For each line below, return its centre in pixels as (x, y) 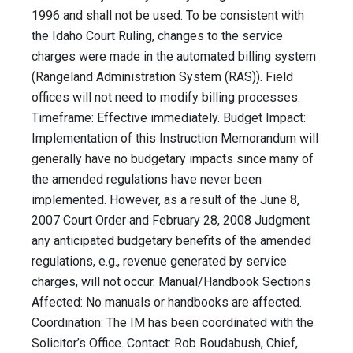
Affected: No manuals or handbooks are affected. (167, 303)
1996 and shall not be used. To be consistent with (168, 16)
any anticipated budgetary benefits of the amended (171, 241)
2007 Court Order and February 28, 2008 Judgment (171, 221)
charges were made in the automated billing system (174, 57)
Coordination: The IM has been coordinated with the (173, 323)
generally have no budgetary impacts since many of (173, 159)
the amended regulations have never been (147, 180)
